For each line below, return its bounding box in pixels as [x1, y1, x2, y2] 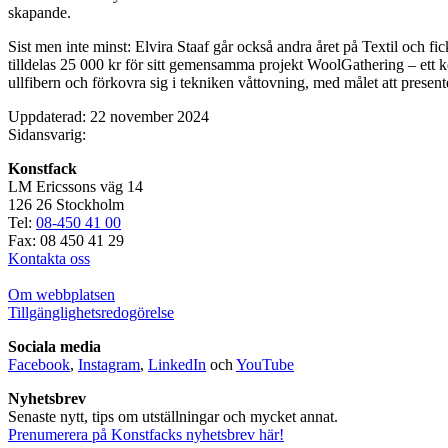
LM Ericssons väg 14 [8, 177, 143, 195]
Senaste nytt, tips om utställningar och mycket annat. [8, 407, 338, 425]
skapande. [8, 3, 71, 21]
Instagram [78, 355, 140, 373]
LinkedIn [148, 355, 206, 373]
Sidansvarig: [8, 125, 86, 143]
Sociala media [8, 337, 101, 355]
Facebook [8, 355, 70, 373]
